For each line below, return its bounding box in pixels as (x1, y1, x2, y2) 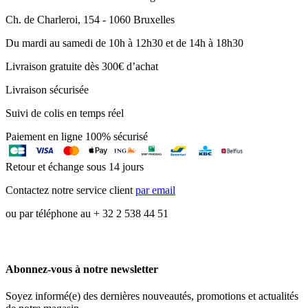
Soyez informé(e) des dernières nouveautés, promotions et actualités (5, 290, 298, 302)
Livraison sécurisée (5, 84, 89, 96)
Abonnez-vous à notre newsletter (5, 263, 158, 275)
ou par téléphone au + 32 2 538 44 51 (5, 208, 168, 220)
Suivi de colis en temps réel (5, 107, 124, 120)
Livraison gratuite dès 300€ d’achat (5, 60, 158, 73)
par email (135, 184, 175, 197)
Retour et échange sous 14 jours (5, 161, 144, 173)
